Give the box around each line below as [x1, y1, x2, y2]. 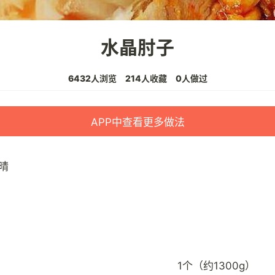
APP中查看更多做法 [90, 116, 185, 129]
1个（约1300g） [177, 260, 255, 273]
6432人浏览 [68, 73, 117, 84]
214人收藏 [125, 73, 167, 84]
